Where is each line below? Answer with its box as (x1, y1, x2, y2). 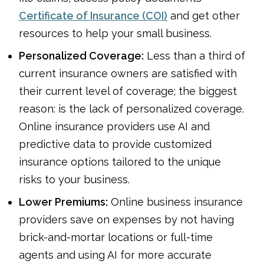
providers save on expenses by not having (19, 213, 234, 226)
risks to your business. (19, 173, 130, 186)
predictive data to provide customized (19, 137, 212, 150)
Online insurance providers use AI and (19, 120, 210, 133)
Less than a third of (144, 49, 245, 62)
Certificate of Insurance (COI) (19, 9, 167, 22)
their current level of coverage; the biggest (19, 84, 237, 97)
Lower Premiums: (19, 195, 108, 208)
